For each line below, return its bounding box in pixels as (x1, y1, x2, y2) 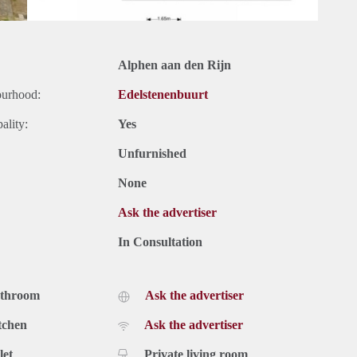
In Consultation (118, 235, 202, 249)
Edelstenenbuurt (118, 88, 208, 102)
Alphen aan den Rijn (118, 58, 231, 73)
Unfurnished (118, 147, 186, 161)
